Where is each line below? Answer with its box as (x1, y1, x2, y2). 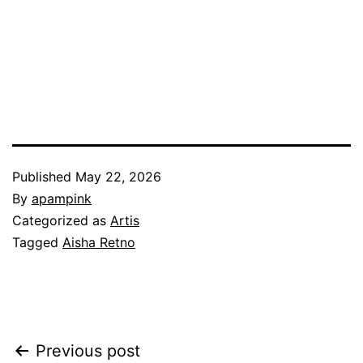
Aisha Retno (62, 234, 135, 251)
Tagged (12, 234, 62, 251)
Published (12, 169, 75, 186)
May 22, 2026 (75, 169, 161, 186)
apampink (32, 190, 92, 207)
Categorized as (12, 212, 110, 229)
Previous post (36, 341, 140, 361)
